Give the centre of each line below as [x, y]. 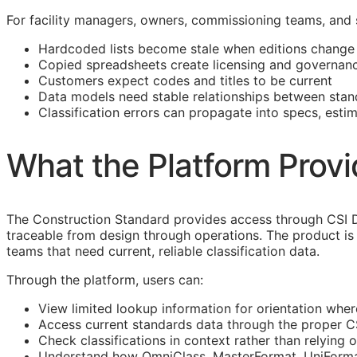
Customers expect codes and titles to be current [185, 80]
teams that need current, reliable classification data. [163, 251]
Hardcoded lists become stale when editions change [196, 49]
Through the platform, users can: [105, 280]
